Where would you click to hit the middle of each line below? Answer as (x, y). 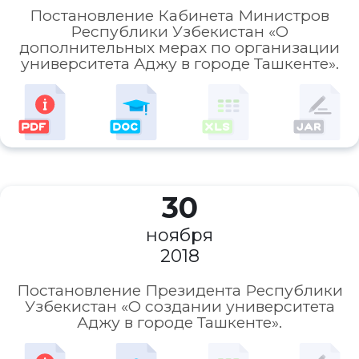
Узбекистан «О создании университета (179, 307)
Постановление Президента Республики (179, 290)
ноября (179, 235)
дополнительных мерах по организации (179, 48)
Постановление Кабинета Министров (179, 16)
